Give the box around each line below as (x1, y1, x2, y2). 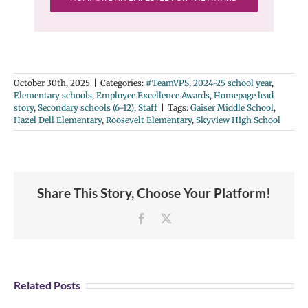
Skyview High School (196, 114, 280, 125)
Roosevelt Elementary (106, 114, 192, 125)
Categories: (100, 77, 146, 88)
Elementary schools (14, 89, 92, 100)
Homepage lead (214, 89, 274, 100)
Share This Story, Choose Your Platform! (37, 185, 271, 201)
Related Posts (14, 278, 80, 291)
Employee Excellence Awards (96, 89, 210, 100)
